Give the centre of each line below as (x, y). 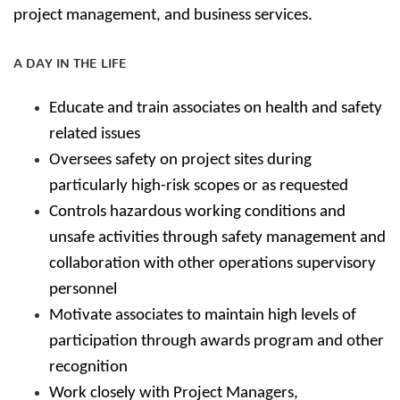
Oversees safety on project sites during (180, 160)
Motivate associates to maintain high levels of (203, 316)
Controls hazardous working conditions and (197, 212)
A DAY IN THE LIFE (70, 60)
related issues (95, 134)
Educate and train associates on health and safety (216, 108)
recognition (88, 367)
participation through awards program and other (217, 342)
